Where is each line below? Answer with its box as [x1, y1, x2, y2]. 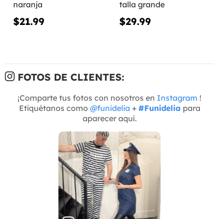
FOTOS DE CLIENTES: [15, 70, 124, 83]
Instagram [157, 92, 197, 103]
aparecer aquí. [82, 113, 137, 123]
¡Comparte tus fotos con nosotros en [18, 92, 157, 103]
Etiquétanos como [19, 103, 90, 113]
